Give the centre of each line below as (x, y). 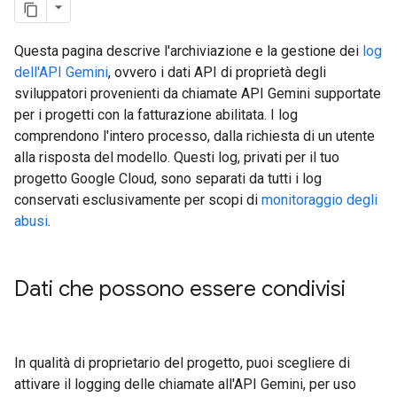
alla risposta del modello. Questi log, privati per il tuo (177, 157)
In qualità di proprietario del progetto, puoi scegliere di (182, 363)
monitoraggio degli (319, 200)
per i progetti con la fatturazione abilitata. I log (156, 115)
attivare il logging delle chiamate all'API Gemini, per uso (185, 384)
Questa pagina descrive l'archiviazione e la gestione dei (188, 51)
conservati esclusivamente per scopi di (138, 200)
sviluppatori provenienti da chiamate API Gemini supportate (198, 93)
